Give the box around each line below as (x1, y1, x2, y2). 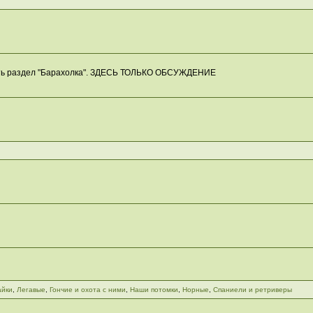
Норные (182, 286, 209, 293)
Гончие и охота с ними (49, 286, 126, 293)
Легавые (16, 286, 45, 293)
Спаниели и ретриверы (212, 286, 292, 293)
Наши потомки (129, 286, 178, 293)
